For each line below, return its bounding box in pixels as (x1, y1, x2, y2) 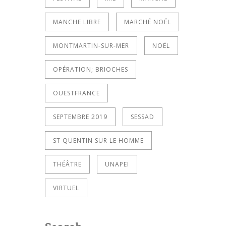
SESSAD (131, 112, 154, 121)
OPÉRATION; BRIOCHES (53, 65, 128, 74)
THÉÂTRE (53, 159, 82, 168)
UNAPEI (105, 159, 129, 168)
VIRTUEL (53, 183, 79, 192)
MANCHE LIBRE (53, 17, 101, 26)
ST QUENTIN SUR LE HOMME (53, 136, 144, 145)
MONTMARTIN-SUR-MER (53, 41, 129, 50)
